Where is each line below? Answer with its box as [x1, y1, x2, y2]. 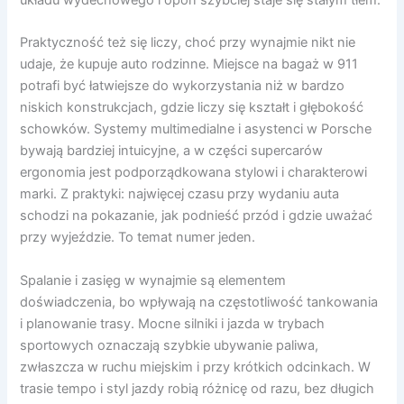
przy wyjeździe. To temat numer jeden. [20, 229, 256, 246]
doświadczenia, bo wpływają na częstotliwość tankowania [20, 293, 379, 310]
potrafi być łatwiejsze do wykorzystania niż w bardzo [20, 78, 345, 95]
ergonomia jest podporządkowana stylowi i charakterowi [20, 164, 368, 181]
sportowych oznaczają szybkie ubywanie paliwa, [20, 336, 319, 353]
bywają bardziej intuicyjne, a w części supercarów [20, 142, 324, 160]
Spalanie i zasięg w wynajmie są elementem [20, 271, 287, 289]
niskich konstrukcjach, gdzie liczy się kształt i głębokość [20, 99, 364, 116]
